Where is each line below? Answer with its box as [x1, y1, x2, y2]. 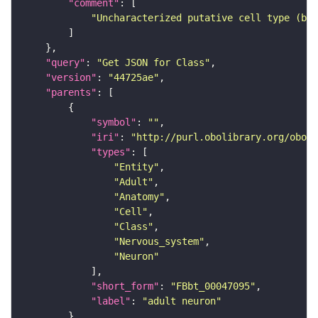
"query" [45, 56, 85, 68]
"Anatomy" [114, 190, 165, 202]
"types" [91, 146, 131, 158]
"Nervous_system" [114, 235, 204, 247]
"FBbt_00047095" [170, 280, 256, 292]
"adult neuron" [142, 295, 221, 307]
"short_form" [91, 280, 159, 292]
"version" [45, 71, 97, 83]
